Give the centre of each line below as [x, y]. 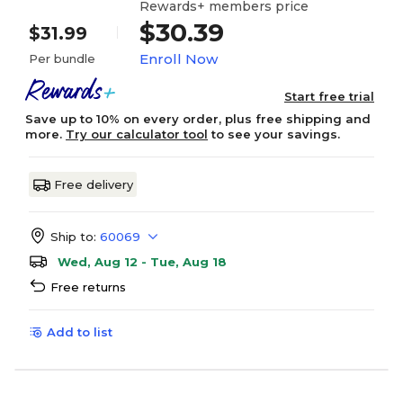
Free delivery [94, 184]
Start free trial [329, 96]
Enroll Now [179, 58]
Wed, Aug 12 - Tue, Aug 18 [142, 262]
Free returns [88, 287]
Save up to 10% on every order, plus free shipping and [198, 119]
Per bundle [62, 58]
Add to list [80, 332]
